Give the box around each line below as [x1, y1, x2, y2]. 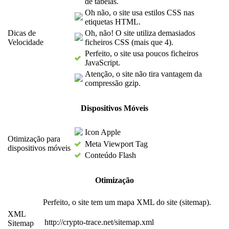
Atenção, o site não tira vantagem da [85, 70, 202, 79]
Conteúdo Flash [85, 151, 136, 160]
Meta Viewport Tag [85, 140, 148, 149]
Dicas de [8, 29, 36, 38]
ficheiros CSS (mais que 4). [85, 38, 173, 47]
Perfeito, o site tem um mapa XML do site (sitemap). [43, 198, 211, 207]
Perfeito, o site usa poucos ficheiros [85, 49, 198, 58]
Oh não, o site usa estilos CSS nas [85, 8, 194, 17]
